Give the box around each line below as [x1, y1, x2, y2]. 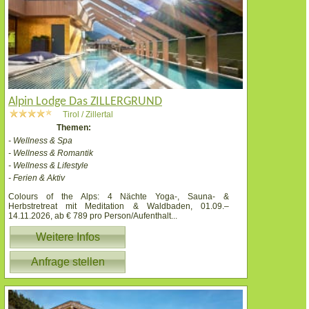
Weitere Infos [35, 231, 100, 243]
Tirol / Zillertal [63, 110, 113, 120]
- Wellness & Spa [8, 136, 72, 146]
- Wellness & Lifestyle [8, 161, 88, 171]
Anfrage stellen [30, 256, 105, 268]
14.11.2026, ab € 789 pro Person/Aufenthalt [8, 211, 171, 221]
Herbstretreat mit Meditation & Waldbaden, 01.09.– [8, 201, 229, 212]
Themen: [57, 123, 91, 133]
